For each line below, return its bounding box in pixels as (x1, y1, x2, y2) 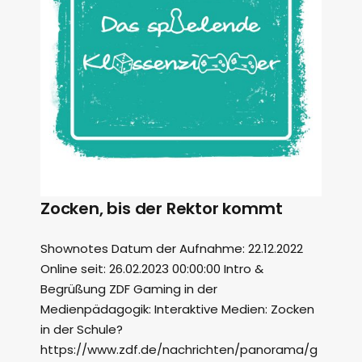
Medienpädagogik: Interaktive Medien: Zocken (40, 301, 314, 318)
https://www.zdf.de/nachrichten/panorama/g (40, 341, 318, 358)
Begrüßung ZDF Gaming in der (40, 280, 217, 297)
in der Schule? (40, 321, 123, 338)
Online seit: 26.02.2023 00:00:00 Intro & (40, 260, 263, 277)
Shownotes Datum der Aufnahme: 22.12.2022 (40, 240, 303, 257)
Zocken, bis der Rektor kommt (40, 197, 283, 220)
